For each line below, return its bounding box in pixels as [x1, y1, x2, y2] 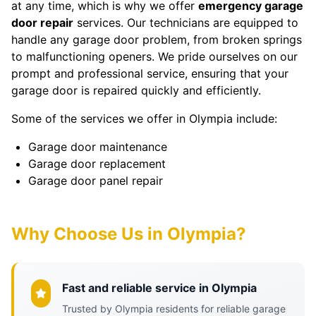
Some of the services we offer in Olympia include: [11, 111, 277, 126]
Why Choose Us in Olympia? [11, 224, 246, 244]
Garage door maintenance [28, 140, 167, 154]
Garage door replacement [28, 157, 166, 171]
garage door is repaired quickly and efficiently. [11, 83, 261, 97]
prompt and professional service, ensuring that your [11, 66, 288, 80]
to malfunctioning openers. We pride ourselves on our [11, 49, 298, 63]
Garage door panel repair [28, 174, 163, 188]
